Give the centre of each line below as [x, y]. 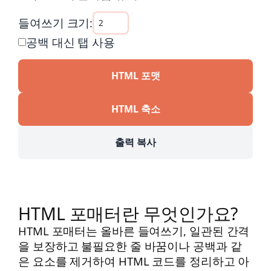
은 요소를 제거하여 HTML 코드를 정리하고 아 [134, 261]
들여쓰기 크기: [56, 23]
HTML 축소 [135, 109]
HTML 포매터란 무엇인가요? [128, 213]
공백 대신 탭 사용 [70, 42]
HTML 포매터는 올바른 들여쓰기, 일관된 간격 [134, 230]
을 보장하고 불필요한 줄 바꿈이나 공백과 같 [130, 246]
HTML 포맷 [135, 75]
